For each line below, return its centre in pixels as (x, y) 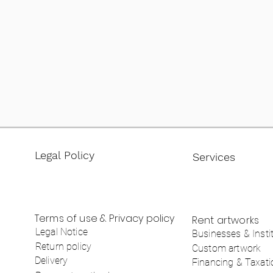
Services (214, 157)
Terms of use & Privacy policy (105, 218)
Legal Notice (62, 232)
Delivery (51, 261)
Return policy (64, 246)
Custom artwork (227, 248)
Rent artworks (226, 220)
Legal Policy (65, 155)
